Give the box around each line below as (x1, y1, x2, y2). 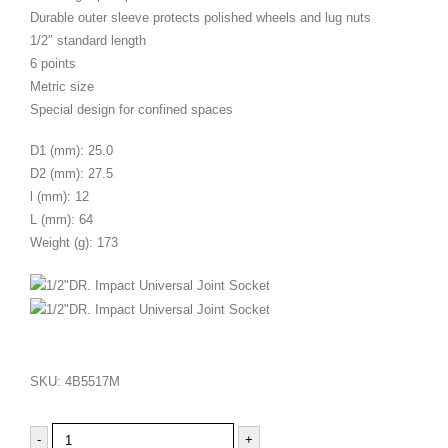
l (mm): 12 (30, 189, 89, 205)
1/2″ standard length (30, 32, 146, 48)
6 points (30, 55, 76, 71)
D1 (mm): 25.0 (30, 143, 113, 159)
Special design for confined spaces (30, 101, 233, 117)
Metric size (30, 78, 94, 94)
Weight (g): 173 (30, 235, 118, 251)
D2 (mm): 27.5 (30, 166, 113, 182)
